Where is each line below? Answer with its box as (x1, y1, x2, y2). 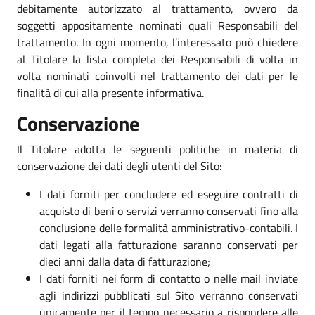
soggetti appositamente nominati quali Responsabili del (17, 16, 298, 34)
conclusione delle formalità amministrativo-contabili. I (39, 219, 298, 236)
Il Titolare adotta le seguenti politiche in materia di (17, 140, 298, 157)
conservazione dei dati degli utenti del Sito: (17, 157, 221, 174)
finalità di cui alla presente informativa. (17, 84, 204, 101)
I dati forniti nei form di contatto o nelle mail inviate (39, 269, 298, 287)
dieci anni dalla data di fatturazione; (39, 252, 210, 270)
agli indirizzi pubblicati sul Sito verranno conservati (39, 286, 298, 304)
